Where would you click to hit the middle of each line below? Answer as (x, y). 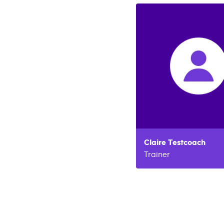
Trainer (157, 154)
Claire (155, 142)
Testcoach (187, 142)
